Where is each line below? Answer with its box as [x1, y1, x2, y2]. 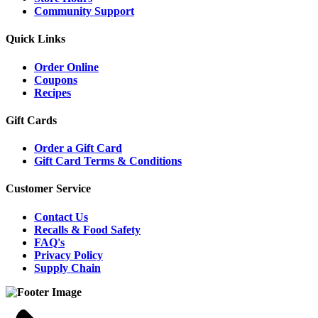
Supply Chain [34, 261, 101, 274]
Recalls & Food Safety [34, 223, 141, 236]
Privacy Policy [34, 248, 103, 261]
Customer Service [6, 182, 91, 195]
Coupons [34, 73, 77, 86]
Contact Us [34, 210, 88, 223]
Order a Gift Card [34, 142, 122, 155]
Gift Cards [6, 114, 57, 126]
